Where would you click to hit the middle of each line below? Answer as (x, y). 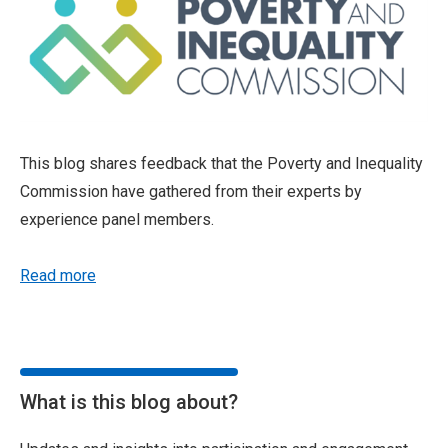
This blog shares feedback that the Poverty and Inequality (221, 164)
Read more (58, 276)
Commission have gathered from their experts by (191, 192)
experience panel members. (117, 220)
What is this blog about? (129, 402)
